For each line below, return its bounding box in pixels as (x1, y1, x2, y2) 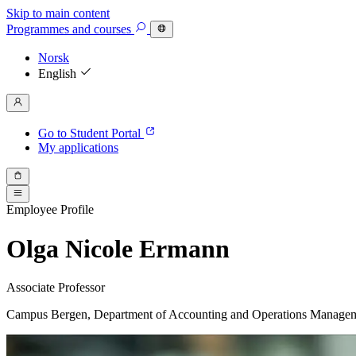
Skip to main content (6, 6, 110, 20)
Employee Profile (6, 203, 94, 217)
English (38, 67, 79, 81)
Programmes (6, 22, 69, 37)
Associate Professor (6, 281, 105, 295)
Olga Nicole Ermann (6, 234, 230, 263)
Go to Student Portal (38, 126, 144, 140)
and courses (69, 22, 134, 37)
